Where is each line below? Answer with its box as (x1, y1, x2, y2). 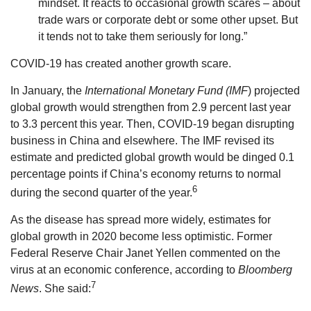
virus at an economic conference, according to (10, 263, 238, 276)
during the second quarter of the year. (10, 186, 192, 199)
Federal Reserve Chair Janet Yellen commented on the (10, 246, 280, 259)
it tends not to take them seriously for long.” (38, 30, 247, 42)
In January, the (10, 84, 85, 96)
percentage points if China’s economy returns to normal (10, 167, 281, 180)
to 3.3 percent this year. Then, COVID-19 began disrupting (10, 117, 294, 130)
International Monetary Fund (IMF (85, 84, 248, 96)
